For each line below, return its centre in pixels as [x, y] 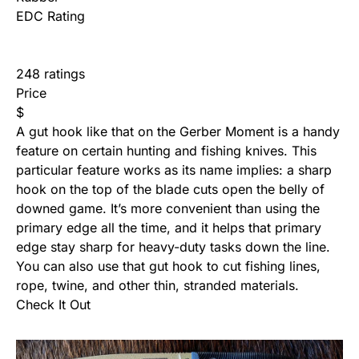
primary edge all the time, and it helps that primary [169, 228]
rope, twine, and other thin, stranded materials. [157, 286]
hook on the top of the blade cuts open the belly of [170, 190]
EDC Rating [50, 16]
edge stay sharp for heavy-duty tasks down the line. [173, 247]
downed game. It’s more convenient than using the [168, 209]
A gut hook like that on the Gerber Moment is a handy [178, 132]
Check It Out [53, 305]
